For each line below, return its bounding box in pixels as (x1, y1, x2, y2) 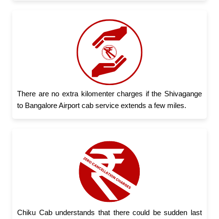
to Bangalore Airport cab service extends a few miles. (17, 101, 187, 110)
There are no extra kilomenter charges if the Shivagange (17, 89, 202, 98)
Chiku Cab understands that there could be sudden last (17, 208, 202, 217)
